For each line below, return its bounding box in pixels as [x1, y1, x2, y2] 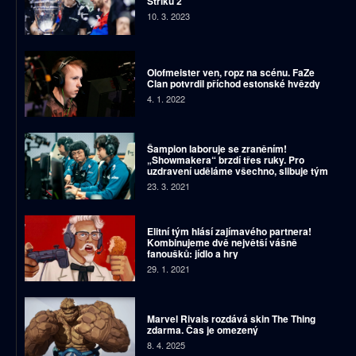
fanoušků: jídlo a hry [146, 246, 238, 261]
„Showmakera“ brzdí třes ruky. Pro [146, 153, 304, 168]
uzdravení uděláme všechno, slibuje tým [146, 164, 328, 179]
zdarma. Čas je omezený [146, 322, 261, 337]
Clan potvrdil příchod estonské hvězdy [146, 75, 320, 91]
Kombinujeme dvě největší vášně [146, 234, 297, 250]
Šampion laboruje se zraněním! [146, 141, 287, 157]
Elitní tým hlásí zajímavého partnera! [146, 223, 311, 238]
